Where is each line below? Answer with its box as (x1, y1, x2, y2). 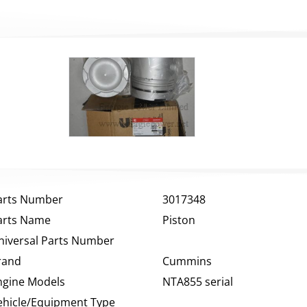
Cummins (162, 254, 212, 269)
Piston (162, 212, 195, 228)
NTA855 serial (162, 274, 233, 290)
